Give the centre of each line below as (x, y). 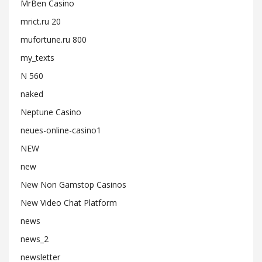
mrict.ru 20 (41, 21)
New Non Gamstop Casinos (73, 185)
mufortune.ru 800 (54, 39)
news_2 (35, 239)
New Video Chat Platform (69, 203)
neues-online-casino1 (61, 130)
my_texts (37, 58)
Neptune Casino (51, 112)
